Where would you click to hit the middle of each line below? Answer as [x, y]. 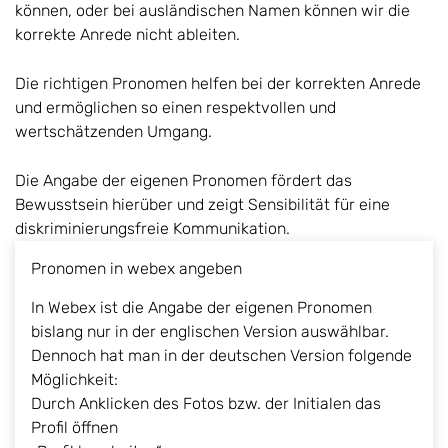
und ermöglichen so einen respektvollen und [175, 107]
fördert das [311, 180]
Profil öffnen [74, 427]
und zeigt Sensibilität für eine [281, 204]
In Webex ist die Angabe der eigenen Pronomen [201, 307]
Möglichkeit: [74, 379]
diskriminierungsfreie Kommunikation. [152, 228]
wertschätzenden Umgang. [113, 131]
